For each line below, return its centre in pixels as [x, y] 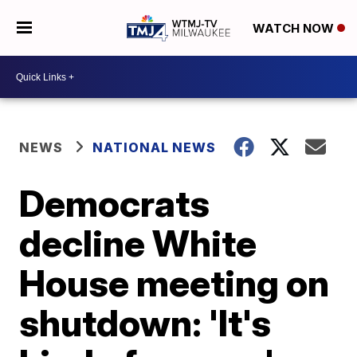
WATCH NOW [294, 29]
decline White [138, 243]
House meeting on [175, 283]
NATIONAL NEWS [155, 147]
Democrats [115, 203]
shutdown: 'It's [145, 323]
